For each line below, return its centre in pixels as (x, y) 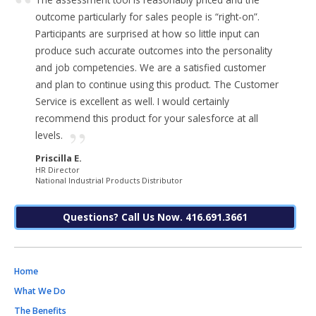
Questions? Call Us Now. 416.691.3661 (155, 217)
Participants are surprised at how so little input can (147, 33)
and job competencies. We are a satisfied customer (151, 67)
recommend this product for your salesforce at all (147, 118)
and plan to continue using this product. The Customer (157, 84)
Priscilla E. (59, 158)
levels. (49, 135)
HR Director (57, 169)
